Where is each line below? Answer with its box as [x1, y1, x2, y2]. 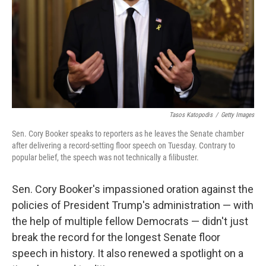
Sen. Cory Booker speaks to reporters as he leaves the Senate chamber [12, 129, 244, 138]
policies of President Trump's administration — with [12, 199, 254, 211]
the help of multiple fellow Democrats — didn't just [12, 215, 248, 227]
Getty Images [221, 111, 254, 119]
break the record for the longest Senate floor [12, 231, 220, 243]
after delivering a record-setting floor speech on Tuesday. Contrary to [12, 141, 235, 150]
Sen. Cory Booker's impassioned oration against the [12, 183, 254, 195]
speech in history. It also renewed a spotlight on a [12, 247, 243, 259]
